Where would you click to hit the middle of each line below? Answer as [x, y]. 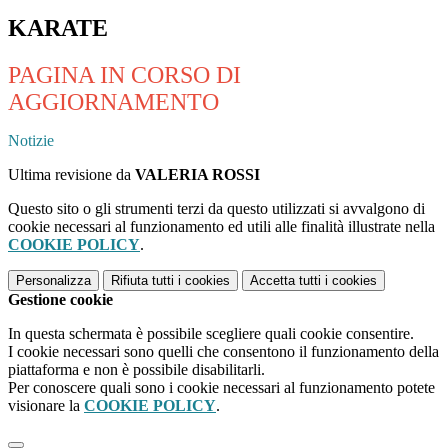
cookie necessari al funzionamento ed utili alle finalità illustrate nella [221, 227]
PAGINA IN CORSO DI [124, 75]
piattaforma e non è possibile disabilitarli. [136, 370]
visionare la [46, 406]
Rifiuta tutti [142, 281]
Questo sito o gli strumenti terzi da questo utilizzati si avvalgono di [216, 209]
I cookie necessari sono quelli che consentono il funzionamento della [223, 352]
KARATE [58, 28]
